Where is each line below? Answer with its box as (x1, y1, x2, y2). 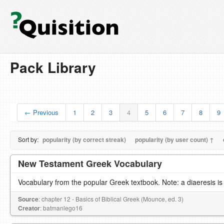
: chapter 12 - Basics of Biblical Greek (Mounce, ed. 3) (38, 194, 183, 203)
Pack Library (10, 57, 96, 77)
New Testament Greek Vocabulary (18, 157, 162, 170)
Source (18, 194, 38, 203)
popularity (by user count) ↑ (135, 135, 214, 144)
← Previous (24, 107, 58, 117)
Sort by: (18, 135, 40, 143)
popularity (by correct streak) (42, 135, 126, 144)
